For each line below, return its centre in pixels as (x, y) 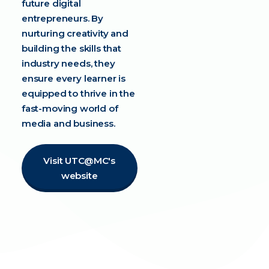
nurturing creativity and (75, 33)
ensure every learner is (74, 78)
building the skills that (71, 48)
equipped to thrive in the (78, 93)
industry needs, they (68, 63)
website (79, 176)
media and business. (69, 123)
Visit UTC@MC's (80, 161)
